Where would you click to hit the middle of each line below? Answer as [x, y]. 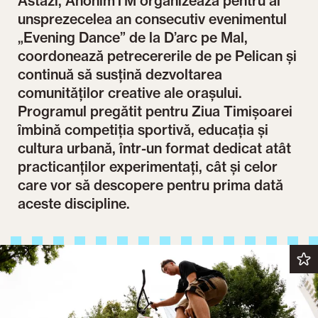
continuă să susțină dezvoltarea [120, 75]
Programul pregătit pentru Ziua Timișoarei [155, 112]
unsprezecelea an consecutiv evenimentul [153, 20]
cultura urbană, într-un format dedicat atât [155, 149]
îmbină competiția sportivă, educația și [143, 130]
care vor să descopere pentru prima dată [151, 186]
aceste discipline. [74, 204]
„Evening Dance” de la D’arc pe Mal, [133, 38]
